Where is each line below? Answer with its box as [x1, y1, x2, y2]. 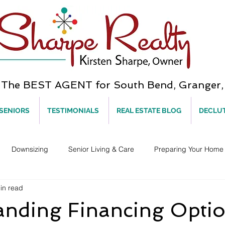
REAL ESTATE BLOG [117, 106, 181, 115]
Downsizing [12, 144, 48, 154]
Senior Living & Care [68, 144, 134, 154]
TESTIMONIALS [47, 106, 99, 115]
